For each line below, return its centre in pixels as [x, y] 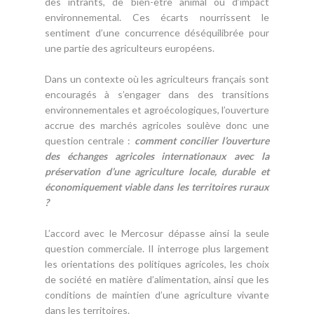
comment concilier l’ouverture [200, 141]
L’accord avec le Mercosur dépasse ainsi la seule [157, 233]
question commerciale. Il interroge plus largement [157, 248]
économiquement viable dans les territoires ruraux [157, 187]
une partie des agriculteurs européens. [130, 48]
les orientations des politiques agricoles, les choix [157, 264]
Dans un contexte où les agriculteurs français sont [157, 79]
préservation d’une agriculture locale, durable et [157, 171]
